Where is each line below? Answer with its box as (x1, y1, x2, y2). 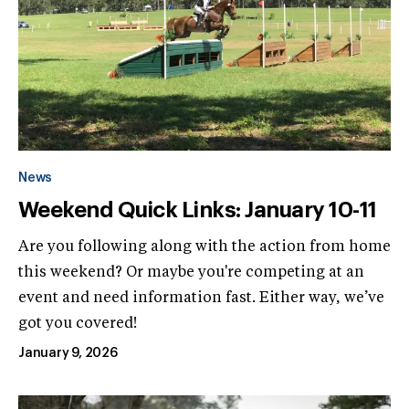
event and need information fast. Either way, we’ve (18, 290, 384, 306)
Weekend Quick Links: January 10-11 (18, 198, 377, 221)
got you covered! (18, 316, 137, 331)
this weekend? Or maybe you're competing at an (18, 265, 364, 280)
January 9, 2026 (18, 346, 118, 360)
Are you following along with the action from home (18, 239, 391, 255)
